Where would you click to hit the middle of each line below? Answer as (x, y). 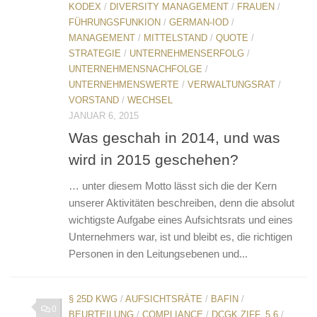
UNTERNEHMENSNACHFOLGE (136, 69)
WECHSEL (150, 100)
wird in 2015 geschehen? (154, 159)
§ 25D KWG (93, 299)
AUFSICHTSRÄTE (164, 299)
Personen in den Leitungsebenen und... (158, 253)
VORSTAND (94, 100)
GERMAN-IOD (199, 22)
